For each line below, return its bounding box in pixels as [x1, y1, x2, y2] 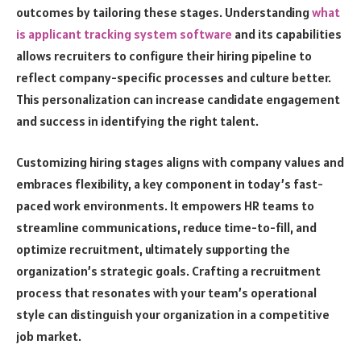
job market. [16, 328, 81, 345]
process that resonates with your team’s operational [16, 284, 317, 301]
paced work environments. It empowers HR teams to [16, 197, 314, 214]
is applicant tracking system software [16, 25, 232, 42]
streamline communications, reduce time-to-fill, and [16, 219, 317, 236]
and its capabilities [232, 25, 342, 42]
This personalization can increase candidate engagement [16, 90, 340, 107]
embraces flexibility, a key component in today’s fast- [16, 176, 323, 193]
